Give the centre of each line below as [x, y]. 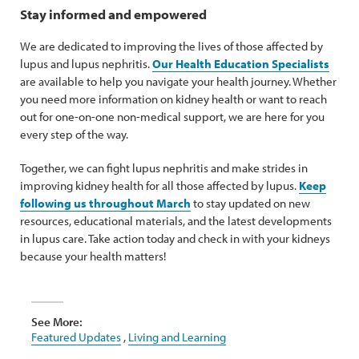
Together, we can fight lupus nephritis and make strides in [164, 168]
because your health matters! [93, 256]
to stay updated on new [250, 203]
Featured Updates [76, 337]
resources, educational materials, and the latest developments [176, 221]
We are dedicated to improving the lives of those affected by [171, 46]
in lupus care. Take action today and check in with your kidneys [175, 238]
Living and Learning [177, 337]
